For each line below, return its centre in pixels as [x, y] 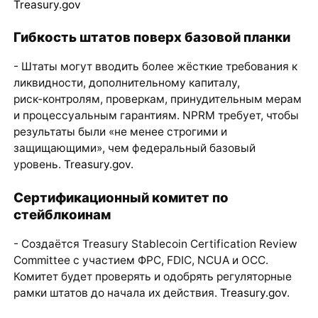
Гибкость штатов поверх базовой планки [152, 37]
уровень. [38, 165]
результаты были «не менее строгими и [120, 132]
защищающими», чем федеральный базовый [134, 148]
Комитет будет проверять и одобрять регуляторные [152, 277]
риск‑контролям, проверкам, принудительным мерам [157, 99]
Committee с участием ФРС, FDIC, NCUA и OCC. [141, 261]
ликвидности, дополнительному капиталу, [126, 83]
